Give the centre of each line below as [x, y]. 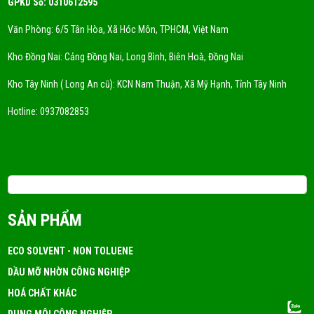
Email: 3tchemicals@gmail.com [71, 184]
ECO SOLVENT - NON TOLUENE [70, 251]
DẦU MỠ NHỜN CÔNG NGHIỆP [68, 272]
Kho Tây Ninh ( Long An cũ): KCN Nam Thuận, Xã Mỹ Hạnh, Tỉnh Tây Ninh [147, 84]
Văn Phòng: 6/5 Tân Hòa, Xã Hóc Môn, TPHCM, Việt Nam [118, 29]
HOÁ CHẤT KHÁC [42, 293]
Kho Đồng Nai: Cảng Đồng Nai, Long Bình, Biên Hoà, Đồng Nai [125, 56]
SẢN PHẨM [45, 220]
